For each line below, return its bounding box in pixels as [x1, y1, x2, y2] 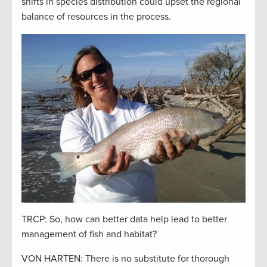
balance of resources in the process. [21, 11, 171, 23]
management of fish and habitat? [21, 228, 157, 240]
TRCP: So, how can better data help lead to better [21, 213, 227, 225]
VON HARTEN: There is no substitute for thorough [21, 252, 229, 265]
